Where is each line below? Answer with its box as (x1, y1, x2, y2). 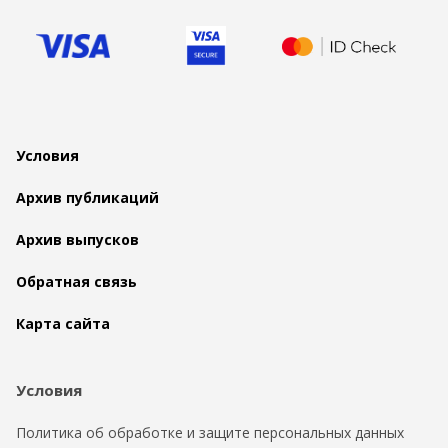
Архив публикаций (16, 188, 159, 208)
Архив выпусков (16, 230, 139, 250)
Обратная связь (16, 272, 137, 292)
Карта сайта (16, 314, 110, 334)
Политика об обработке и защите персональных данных (16, 423, 404, 443)
